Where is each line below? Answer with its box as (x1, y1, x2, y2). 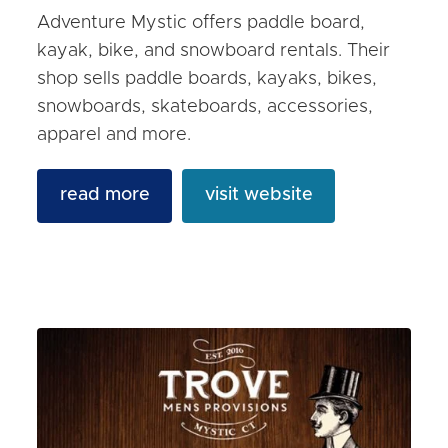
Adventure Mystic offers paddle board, (37, 13, 366, 32)
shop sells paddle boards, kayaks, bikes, (37, 69, 378, 88)
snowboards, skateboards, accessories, (37, 97, 374, 116)
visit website (204, 186, 313, 205)
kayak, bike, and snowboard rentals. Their (37, 41, 391, 60)
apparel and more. (37, 125, 192, 144)
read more (59, 186, 150, 205)
